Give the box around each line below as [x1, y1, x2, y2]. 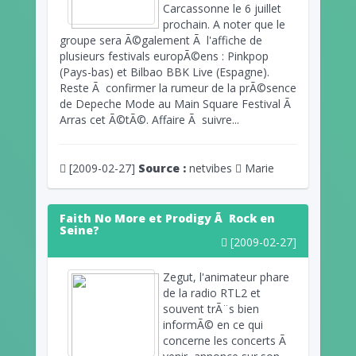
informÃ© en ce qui [163, 316, 263, 332]
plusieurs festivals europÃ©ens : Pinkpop [60, 48, 269, 64]
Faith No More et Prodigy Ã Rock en [60, 210, 275, 226]
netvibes [186, 160, 235, 176]
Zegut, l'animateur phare [163, 269, 289, 284]
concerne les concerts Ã [163, 332, 289, 348]
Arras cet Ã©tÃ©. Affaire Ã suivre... [60, 111, 239, 127]
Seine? [60, 222, 99, 238]
